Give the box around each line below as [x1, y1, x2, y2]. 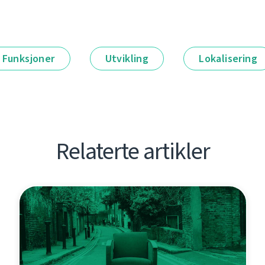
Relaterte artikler [55, 135, 210, 167]
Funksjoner [2, 51, 55, 66]
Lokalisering [199, 51, 258, 66]
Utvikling [105, 51, 149, 66]
